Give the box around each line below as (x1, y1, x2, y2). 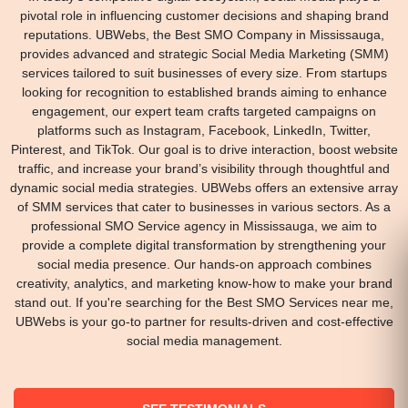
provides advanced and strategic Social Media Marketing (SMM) (19, 46, 389, 61)
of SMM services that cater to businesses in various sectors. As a (17, 199, 391, 214)
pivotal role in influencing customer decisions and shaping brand (19, 7, 389, 23)
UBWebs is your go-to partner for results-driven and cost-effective (15, 313, 393, 329)
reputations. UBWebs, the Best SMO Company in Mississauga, (24, 26, 384, 42)
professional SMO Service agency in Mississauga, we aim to (31, 218, 377, 233)
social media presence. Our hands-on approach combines (36, 256, 372, 271)
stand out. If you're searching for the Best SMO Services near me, (15, 294, 393, 310)
